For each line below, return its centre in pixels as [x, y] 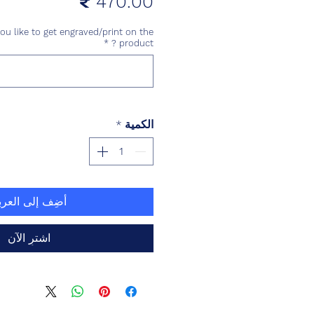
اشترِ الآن [29, 238]
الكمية [139, 125]
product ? [136, 43]
